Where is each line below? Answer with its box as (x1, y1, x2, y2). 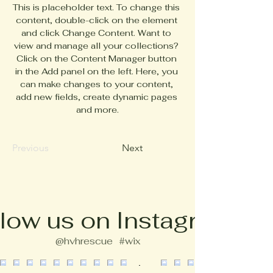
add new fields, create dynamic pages (15, 91, 180, 102)
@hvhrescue (55, 235, 113, 247)
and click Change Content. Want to (21, 27, 174, 38)
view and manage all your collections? (14, 40, 181, 51)
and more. (76, 104, 119, 115)
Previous (12, 142, 49, 154)
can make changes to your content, (19, 79, 175, 90)
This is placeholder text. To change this (13, 2, 182, 13)
